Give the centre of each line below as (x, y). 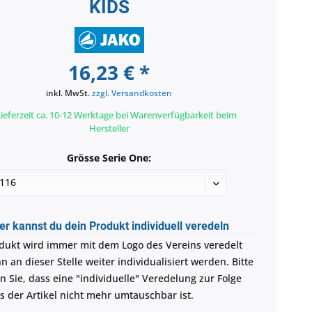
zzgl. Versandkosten (132, 93)
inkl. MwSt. (69, 93)
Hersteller (109, 128)
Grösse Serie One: (109, 158)
